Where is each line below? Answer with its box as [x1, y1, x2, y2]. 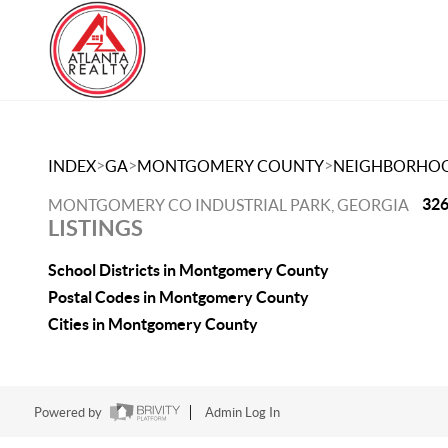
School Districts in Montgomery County [48, 261, 329, 279]
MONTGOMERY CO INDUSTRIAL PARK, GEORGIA [48, 196, 409, 214]
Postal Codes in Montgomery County [48, 288, 309, 306]
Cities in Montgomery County [48, 315, 258, 333]
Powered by [33, 405, 105, 421]
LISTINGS [48, 215, 143, 240]
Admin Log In [204, 405, 280, 421]
